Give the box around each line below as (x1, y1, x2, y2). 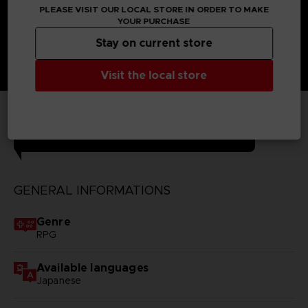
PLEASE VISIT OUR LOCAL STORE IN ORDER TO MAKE (39, 3, 269, 14)
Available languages (36, 260, 148, 275)
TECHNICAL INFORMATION (22, 122, 246, 144)
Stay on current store (96, 35, 212, 50)
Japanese (36, 274, 82, 287)
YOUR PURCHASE (118, 15, 190, 26)
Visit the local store (100, 67, 208, 82)
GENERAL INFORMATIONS (13, 182, 170, 198)
